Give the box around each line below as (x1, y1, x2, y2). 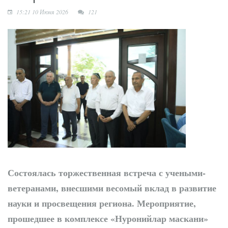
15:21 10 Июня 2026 (15, 7, 68, 16)
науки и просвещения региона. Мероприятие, (8, 196, 196, 210)
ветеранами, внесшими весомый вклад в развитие (8, 181, 216, 194)
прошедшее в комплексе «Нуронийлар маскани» (8, 211, 208, 225)
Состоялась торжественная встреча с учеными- (8, 165, 206, 179)
